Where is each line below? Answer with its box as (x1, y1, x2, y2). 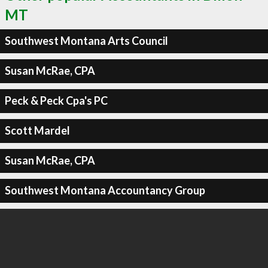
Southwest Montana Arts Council (4, 34, 168, 47)
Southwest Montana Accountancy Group (4, 184, 205, 197)
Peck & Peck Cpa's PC (4, 94, 108, 107)
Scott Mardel (4, 124, 70, 137)
